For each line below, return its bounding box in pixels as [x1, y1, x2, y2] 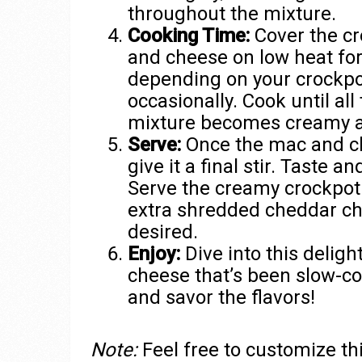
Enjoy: [127, 242, 180, 266]
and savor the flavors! [127, 286, 315, 309]
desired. [127, 221, 198, 244]
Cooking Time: [127, 24, 250, 48]
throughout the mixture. [127, 2, 336, 26]
